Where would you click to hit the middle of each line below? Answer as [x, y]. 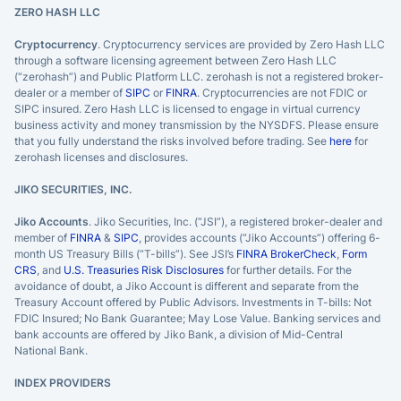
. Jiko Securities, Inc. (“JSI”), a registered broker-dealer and [235, 221]
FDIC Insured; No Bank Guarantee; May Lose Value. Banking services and [197, 318]
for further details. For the [288, 269]
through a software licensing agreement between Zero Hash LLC [175, 60]
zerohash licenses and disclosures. [101, 157]
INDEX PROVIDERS [63, 382]
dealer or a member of [70, 92]
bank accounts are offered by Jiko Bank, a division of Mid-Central [179, 334]
